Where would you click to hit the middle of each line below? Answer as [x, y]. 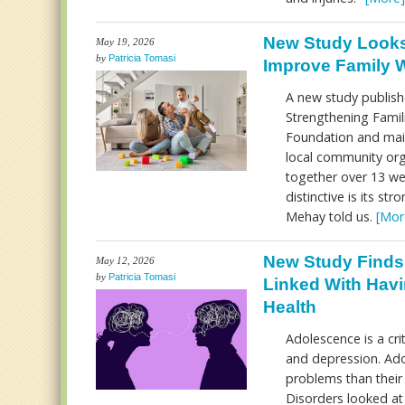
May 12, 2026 [126, 260]
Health [289, 307]
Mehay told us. [330, 217]
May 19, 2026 [126, 42]
